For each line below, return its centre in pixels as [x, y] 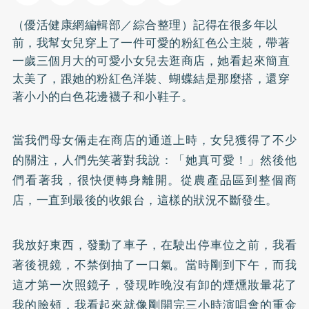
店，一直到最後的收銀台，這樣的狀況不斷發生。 [145, 200]
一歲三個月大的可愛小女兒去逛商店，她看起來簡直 [151, 60]
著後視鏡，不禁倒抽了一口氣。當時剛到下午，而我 [154, 265]
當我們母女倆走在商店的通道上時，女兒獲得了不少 [154, 140]
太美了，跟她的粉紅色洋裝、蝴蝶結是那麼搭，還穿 [151, 78]
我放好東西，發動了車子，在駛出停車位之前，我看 [154, 245]
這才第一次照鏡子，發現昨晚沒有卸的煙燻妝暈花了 [154, 285]
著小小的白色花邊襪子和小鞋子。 [103, 96]
